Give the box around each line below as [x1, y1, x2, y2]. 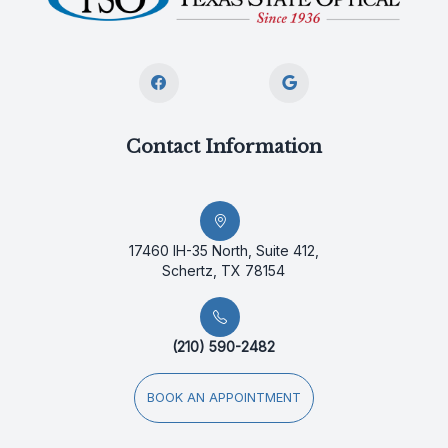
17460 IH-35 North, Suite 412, [128, 242, 319, 260]
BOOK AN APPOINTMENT [146, 390, 301, 406]
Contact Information [125, 136, 322, 159]
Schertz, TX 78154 [162, 262, 286, 280]
